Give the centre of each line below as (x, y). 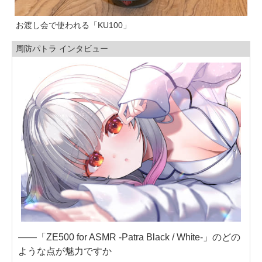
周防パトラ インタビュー (62, 48)
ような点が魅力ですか (65, 251)
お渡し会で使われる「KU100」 (73, 25)
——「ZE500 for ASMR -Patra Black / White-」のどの (130, 237)
